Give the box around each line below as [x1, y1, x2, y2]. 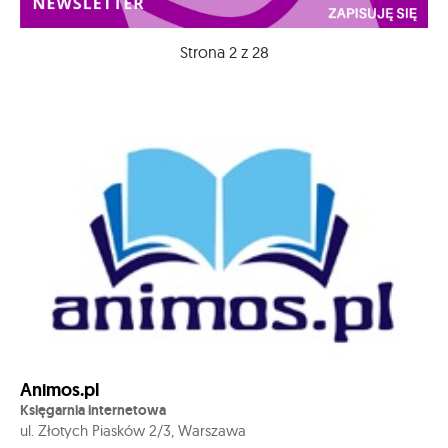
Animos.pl [20, 377, 99, 402]
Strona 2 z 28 [179, 42, 269, 63]
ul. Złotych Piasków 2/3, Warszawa [20, 420, 246, 440]
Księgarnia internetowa [20, 400, 166, 419]
